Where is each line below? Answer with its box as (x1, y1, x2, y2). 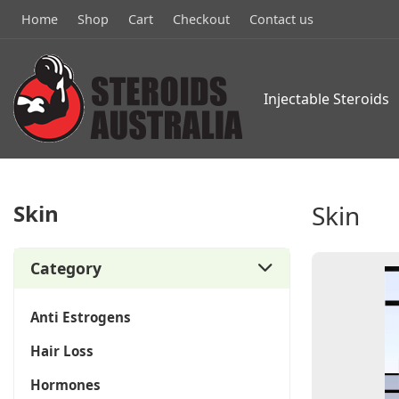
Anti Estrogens (30, 308, 131, 326)
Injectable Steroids (264, 89, 389, 109)
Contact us (249, 11, 313, 28)
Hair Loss (30, 342, 94, 360)
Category (30, 257, 102, 279)
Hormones (30, 376, 101, 394)
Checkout (173, 11, 230, 28)
